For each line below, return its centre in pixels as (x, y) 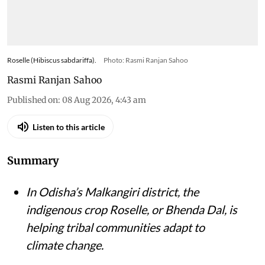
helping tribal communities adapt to (115, 227)
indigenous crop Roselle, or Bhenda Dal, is (132, 210)
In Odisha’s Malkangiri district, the (112, 192)
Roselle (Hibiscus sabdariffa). (52, 60)
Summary (33, 161)
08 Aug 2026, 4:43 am (104, 100)
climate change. (65, 245)
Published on (33, 100)
